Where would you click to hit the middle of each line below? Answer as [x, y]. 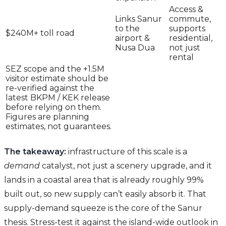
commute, [190, 19]
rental [181, 58]
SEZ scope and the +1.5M [55, 69]
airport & [132, 38]
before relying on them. [53, 107]
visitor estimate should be [57, 79]
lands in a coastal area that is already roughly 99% [104, 180]
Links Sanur [138, 19]
